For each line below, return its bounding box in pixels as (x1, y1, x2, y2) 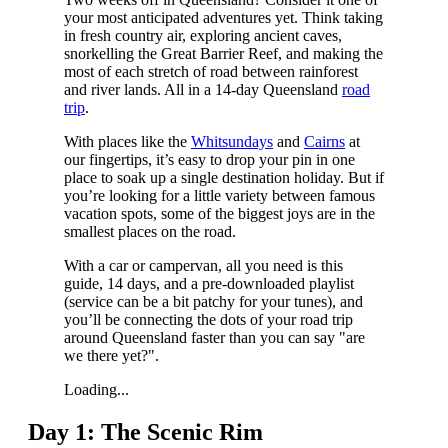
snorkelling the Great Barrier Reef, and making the (63, 45, 383, 63)
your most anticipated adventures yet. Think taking (63, 9, 383, 27)
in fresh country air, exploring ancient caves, (63, 27, 342, 45)
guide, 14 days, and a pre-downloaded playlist (63, 275, 354, 293)
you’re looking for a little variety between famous (63, 187, 375, 205)
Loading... (63, 381, 129, 399)
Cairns (303, 133, 345, 151)
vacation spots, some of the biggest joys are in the (63, 205, 375, 223)
